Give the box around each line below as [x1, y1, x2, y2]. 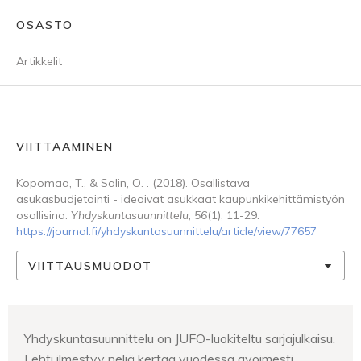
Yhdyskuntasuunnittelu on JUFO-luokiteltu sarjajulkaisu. [24, 330, 335, 346]
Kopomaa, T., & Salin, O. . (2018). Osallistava [16, 176, 250, 190]
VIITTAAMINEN [16, 139, 114, 154]
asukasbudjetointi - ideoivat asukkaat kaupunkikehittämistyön [16, 192, 345, 206]
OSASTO [16, 18, 73, 32]
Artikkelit [16, 54, 62, 68]
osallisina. [16, 208, 71, 222]
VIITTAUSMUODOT [28, 258, 152, 273]
